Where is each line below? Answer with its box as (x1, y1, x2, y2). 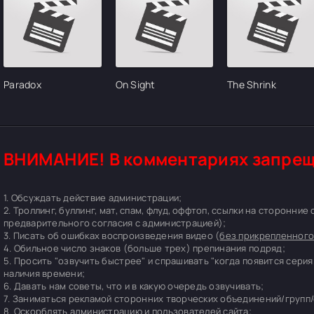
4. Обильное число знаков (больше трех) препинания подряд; (4, 242, 285, 255)
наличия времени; (4, 267, 86, 280)
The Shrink (227, 78, 276, 92)
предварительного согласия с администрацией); (4, 217, 226, 230)
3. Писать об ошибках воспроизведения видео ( (4, 229, 220, 243)
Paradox (4, 78, 41, 92)
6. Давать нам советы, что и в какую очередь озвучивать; (4, 280, 264, 293)
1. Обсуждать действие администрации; (4, 191, 182, 205)
